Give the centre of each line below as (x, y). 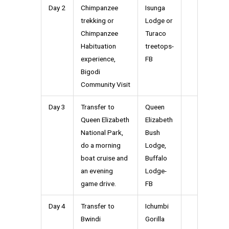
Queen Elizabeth (105, 120)
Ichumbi (157, 206)
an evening (97, 171)
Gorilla (155, 219)
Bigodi (90, 72)
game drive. (98, 184)
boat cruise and (104, 158)
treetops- (159, 46)
